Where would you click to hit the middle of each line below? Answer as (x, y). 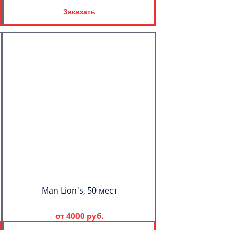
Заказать (79, 12)
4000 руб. (84, 216)
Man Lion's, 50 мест (79, 190)
